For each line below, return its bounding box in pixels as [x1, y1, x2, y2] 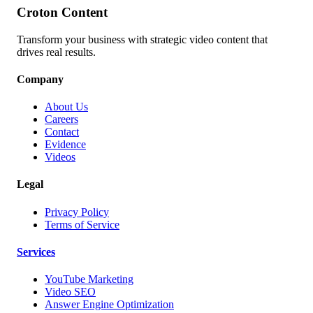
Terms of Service [45, 218, 119, 231]
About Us [45, 101, 88, 113]
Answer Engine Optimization [45, 298, 174, 311]
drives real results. [17, 45, 96, 58]
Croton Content [17, 4, 108, 20]
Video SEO [45, 286, 96, 298]
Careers [45, 113, 78, 126]
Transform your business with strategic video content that [17, 33, 268, 45]
